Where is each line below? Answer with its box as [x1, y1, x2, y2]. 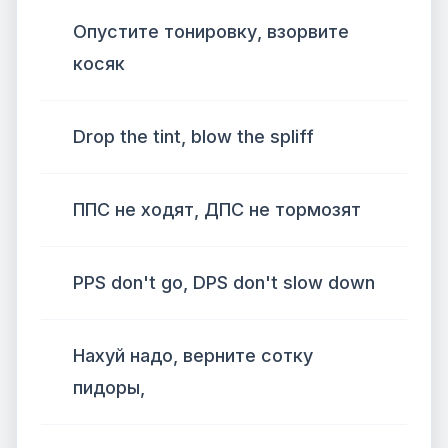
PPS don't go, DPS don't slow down [73, 272, 375, 293]
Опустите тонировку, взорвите [73, 21, 349, 42]
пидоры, [73, 377, 145, 398]
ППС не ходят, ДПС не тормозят [73, 199, 361, 220]
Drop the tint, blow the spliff [73, 126, 314, 147]
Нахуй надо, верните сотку [73, 345, 313, 366]
